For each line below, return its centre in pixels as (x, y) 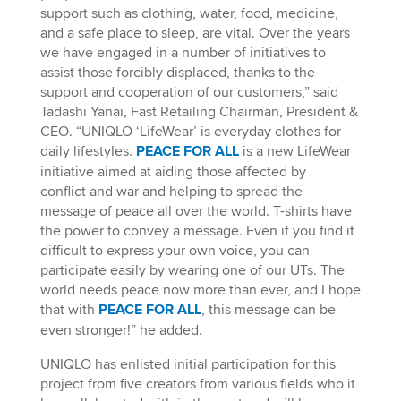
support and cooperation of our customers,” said (189, 92)
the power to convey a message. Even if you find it (197, 230)
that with (69, 309)
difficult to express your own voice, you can (175, 250)
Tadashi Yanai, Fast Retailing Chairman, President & (199, 111)
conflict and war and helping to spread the (171, 191)
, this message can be (268, 309)
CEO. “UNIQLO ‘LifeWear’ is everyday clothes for (190, 131)
